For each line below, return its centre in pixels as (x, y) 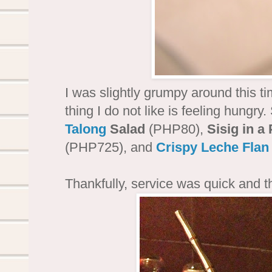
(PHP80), (176, 129)
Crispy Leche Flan (212, 147)
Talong (86, 129)
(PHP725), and (110, 147)
